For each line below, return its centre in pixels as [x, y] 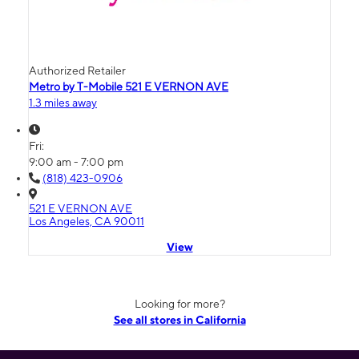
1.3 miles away [63, 103]
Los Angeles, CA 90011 [87, 222]
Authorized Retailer [77, 71]
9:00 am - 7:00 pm [76, 162]
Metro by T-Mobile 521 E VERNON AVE [129, 87]
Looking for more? [179, 304]
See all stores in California [179, 320]
